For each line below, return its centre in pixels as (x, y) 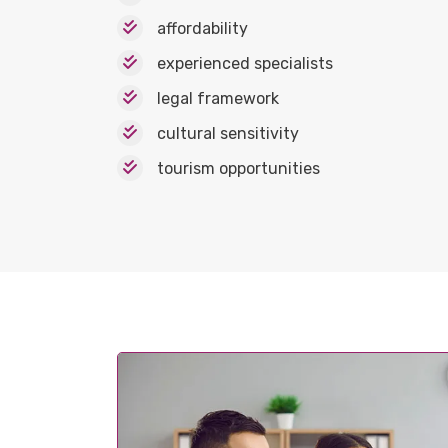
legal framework (218, 98)
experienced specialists (245, 63)
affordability (202, 28)
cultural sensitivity (228, 133)
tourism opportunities (238, 168)
